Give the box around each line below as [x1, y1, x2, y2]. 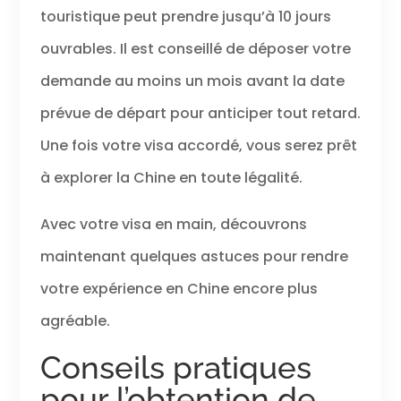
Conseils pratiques [39, 349, 311, 387]
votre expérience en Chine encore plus [39, 278, 318, 300]
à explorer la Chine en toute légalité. [39, 167, 303, 189]
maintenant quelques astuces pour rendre [39, 246, 348, 268]
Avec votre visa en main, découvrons [39, 214, 307, 235]
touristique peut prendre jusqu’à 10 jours [39, 6, 331, 28]
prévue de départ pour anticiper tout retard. [39, 103, 361, 124]
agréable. [39, 311, 110, 332]
